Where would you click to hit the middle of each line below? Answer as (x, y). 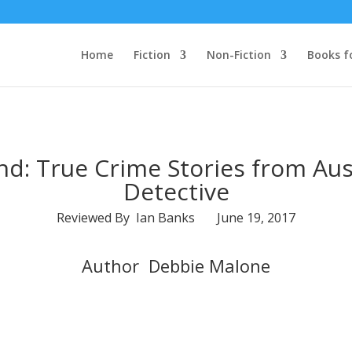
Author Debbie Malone (176, 266)
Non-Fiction (239, 55)
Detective (176, 191)
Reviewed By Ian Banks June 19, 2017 (176, 218)
